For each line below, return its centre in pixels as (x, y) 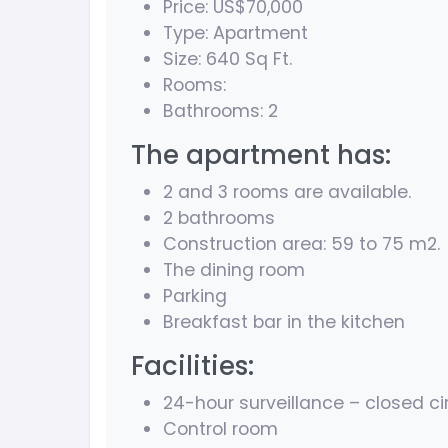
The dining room (234, 270)
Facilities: (192, 366)
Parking (195, 296)
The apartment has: (261, 155)
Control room (220, 429)
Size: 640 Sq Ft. (227, 59)
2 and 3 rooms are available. (287, 192)
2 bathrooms (219, 218)
